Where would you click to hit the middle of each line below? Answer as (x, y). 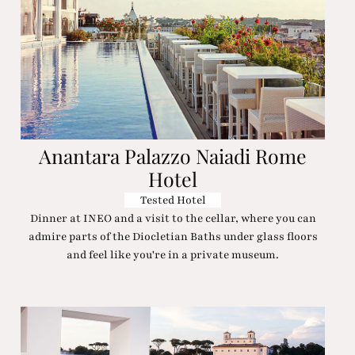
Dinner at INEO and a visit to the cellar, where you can (173, 219)
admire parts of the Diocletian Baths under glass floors (173, 237)
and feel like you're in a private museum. (173, 255)
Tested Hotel (173, 200)
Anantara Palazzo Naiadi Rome (173, 155)
